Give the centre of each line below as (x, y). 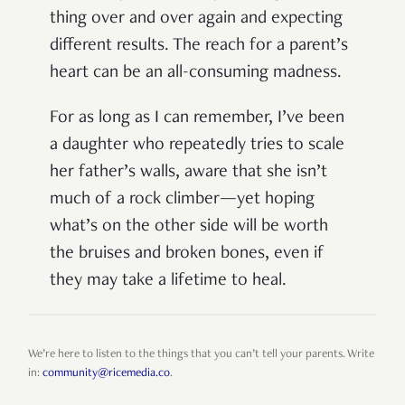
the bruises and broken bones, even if (187, 254)
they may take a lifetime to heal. (168, 281)
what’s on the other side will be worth (189, 226)
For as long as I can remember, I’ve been (197, 118)
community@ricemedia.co (106, 373)
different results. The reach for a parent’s (199, 46)
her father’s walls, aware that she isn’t (188, 172)
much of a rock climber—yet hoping (182, 199)
